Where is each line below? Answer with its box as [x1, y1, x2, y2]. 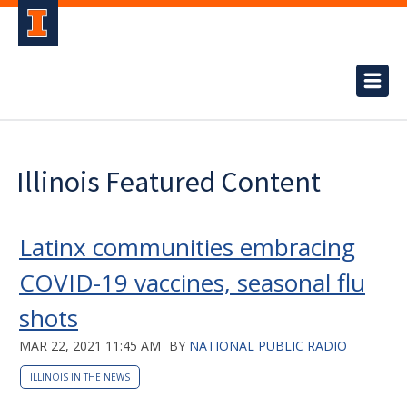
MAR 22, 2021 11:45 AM [19, 337, 161, 354]
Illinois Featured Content [16, 164, 321, 200]
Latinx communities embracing [19, 231, 355, 263]
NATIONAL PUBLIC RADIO [189, 337, 347, 354]
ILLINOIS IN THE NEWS [30, 371, 130, 383]
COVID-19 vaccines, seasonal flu [19, 266, 365, 299]
